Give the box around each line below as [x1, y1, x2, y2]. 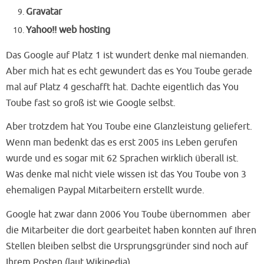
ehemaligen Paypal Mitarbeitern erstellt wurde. [6, 184, 204, 197]
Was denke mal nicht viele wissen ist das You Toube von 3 [6, 169, 246, 181]
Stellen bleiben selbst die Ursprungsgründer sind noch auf [6, 240, 248, 252]
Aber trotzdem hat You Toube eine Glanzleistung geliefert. [6, 121, 252, 133]
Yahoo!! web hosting [25, 24, 110, 37]
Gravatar [25, 6, 62, 18]
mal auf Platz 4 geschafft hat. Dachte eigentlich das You [6, 81, 239, 93]
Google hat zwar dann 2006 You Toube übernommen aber [6, 208, 250, 220]
